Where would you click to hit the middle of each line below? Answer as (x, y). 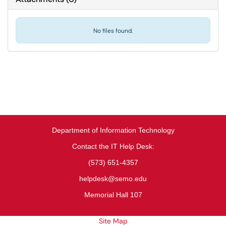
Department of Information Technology (113, 130)
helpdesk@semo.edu (113, 179)
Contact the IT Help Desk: (113, 146)
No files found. (113, 31)
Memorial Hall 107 (113, 195)
